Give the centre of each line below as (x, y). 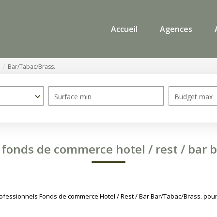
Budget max (194, 97)
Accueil (124, 29)
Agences (176, 29)
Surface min (73, 97)
